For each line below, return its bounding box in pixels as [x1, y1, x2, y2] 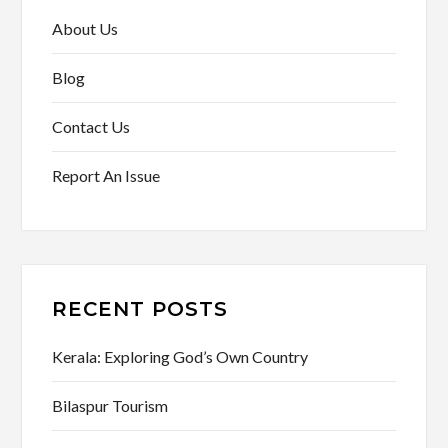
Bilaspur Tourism [52, 395, 169, 415]
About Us [52, 18, 119, 38]
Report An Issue [52, 165, 161, 185]
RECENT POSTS [52, 296, 229, 321]
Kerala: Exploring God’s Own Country [52, 346, 309, 366]
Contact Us [52, 116, 131, 136]
